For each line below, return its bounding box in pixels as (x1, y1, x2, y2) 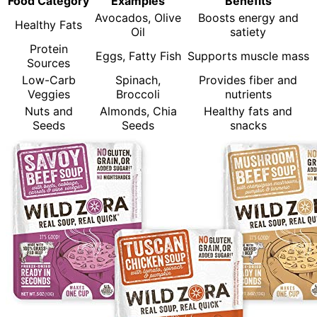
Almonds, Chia (99, 103, 177, 118)
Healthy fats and (204, 103, 292, 118)
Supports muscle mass (187, 48, 309, 63)
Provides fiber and (199, 72, 297, 87)
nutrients (224, 86, 272, 101)
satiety (230, 24, 266, 39)
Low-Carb (21, 72, 76, 87)
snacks (229, 117, 267, 132)
